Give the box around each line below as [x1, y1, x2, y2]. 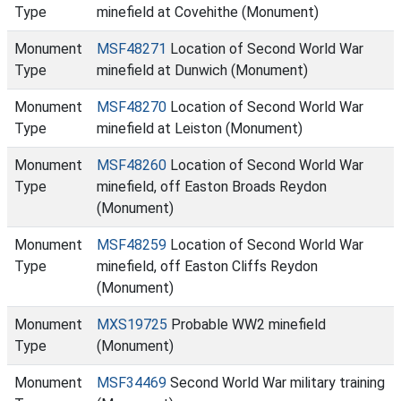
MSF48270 [97, 98, 166, 115]
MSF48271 [97, 40, 166, 57]
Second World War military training [166, 374, 385, 391]
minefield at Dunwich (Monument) [97, 62, 308, 79]
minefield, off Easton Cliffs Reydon [97, 258, 318, 275]
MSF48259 [97, 236, 166, 253]
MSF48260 [97, 157, 166, 174]
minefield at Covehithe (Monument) [97, 4, 319, 21]
